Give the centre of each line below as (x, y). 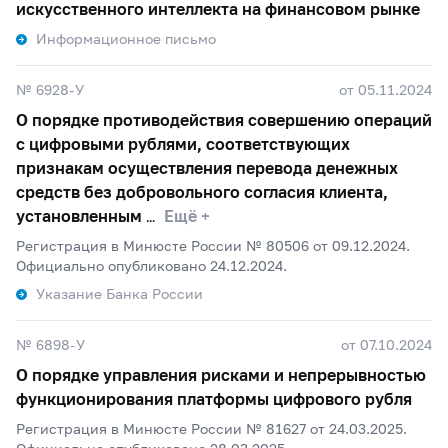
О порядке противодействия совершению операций (224, 119)
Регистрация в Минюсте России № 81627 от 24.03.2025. (211, 428)
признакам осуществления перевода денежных (207, 167)
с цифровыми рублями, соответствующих (183, 143)
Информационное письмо (126, 38)
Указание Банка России (119, 293)
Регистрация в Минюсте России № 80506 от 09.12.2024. (213, 245)
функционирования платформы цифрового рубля (214, 398)
